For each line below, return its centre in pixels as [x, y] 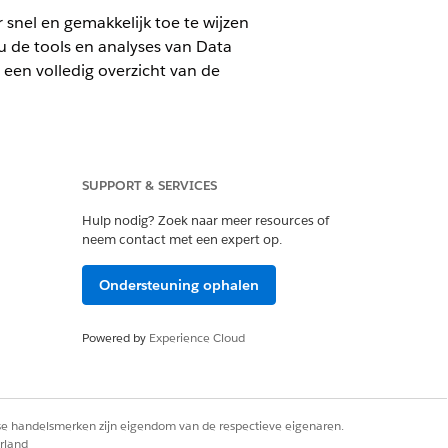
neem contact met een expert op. [182, 239]
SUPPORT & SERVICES [149, 185]
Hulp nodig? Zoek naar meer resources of [205, 220]
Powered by [115, 337]
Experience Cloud [197, 337]
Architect [40, 334]
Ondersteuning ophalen [179, 285]
